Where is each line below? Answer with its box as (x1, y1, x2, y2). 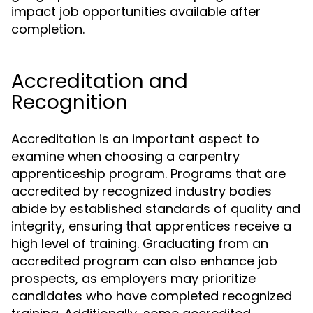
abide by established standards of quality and (11, 200, 300, 217)
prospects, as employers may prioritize (11, 270, 256, 287)
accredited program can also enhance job (11, 252, 277, 270)
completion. (11, 20, 85, 38)
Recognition (11, 89, 128, 116)
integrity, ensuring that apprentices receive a (11, 217, 291, 235)
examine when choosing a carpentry (11, 147, 240, 165)
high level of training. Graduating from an (11, 235, 268, 252)
